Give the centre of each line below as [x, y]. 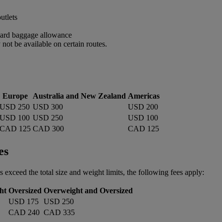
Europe [15, 96]
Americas [144, 96]
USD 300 [48, 107]
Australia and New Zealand [79, 96]
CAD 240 [24, 212]
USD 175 [24, 201]
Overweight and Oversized [88, 190]
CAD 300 [48, 129]
